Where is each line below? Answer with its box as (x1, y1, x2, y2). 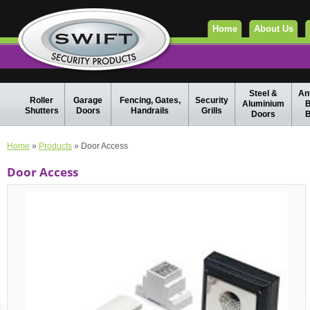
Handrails (131, 106, 169, 116)
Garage (73, 95, 102, 105)
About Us (254, 24, 293, 34)
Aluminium (242, 99, 284, 109)
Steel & (249, 89, 277, 98)
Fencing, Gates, (119, 95, 181, 105)
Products (39, 141, 72, 151)
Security (195, 95, 228, 105)
